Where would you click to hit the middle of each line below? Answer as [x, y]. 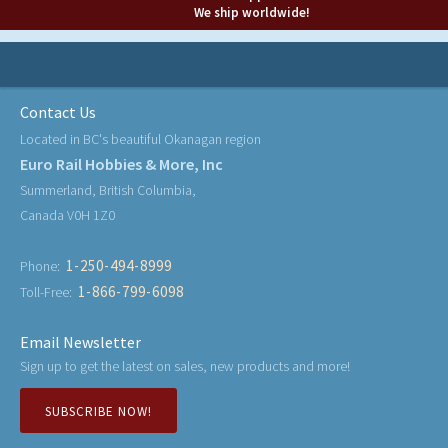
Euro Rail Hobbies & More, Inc [121, 164]
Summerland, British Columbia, [108, 190]
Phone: [43, 266]
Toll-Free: [49, 292]
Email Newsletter [80, 342]
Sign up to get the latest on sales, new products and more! [185, 366]
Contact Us [58, 112]
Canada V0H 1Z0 [67, 215]
